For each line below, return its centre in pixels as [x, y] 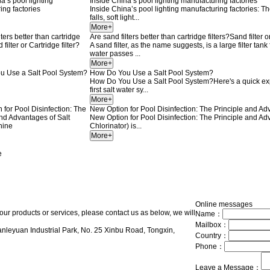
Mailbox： [212, 225]
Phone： [210, 246]
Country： [212, 236]
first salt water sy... [119, 90]
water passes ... [115, 54]
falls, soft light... [115, 17]
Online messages [224, 204]
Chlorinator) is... [116, 126]
